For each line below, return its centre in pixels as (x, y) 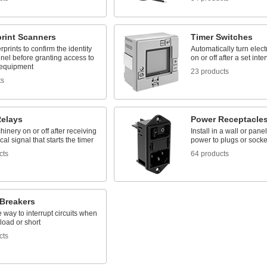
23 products (209, 72)
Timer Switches (221, 37)
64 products (209, 154)
